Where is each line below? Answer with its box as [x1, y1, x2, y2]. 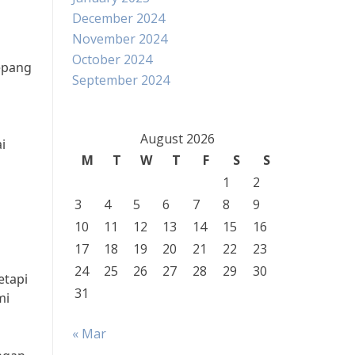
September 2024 [72, 71, 170, 89]
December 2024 [72, 10, 165, 27]
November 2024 [72, 30, 167, 48]
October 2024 [72, 51, 152, 68]
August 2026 [139, 130, 215, 147]
